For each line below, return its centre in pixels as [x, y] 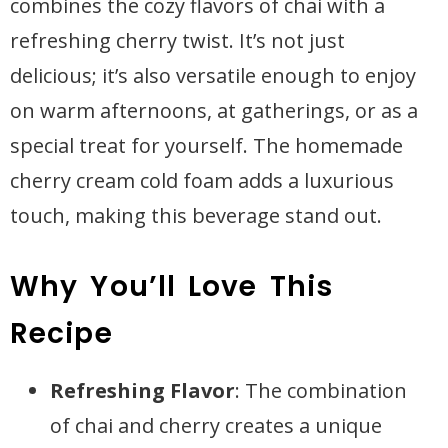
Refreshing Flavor [142, 390]
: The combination [321, 390]
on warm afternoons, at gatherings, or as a [214, 110]
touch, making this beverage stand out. [196, 215]
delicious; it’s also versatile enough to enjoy [213, 75]
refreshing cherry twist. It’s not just [177, 40]
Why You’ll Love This [172, 286]
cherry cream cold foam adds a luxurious [202, 180]
